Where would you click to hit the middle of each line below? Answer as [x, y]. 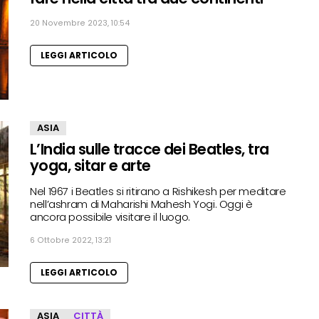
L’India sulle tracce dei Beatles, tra [150, 149]
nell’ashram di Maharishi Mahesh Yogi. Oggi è [141, 204]
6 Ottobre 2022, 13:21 [70, 240]
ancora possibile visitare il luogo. [110, 216]
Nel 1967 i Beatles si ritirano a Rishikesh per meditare [158, 191]
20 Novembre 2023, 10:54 [80, 23]
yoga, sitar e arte [90, 165]
